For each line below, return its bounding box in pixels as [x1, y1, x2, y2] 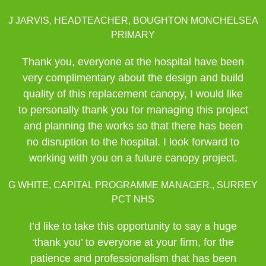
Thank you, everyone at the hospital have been [22, 56, 244, 68]
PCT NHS [112, 194, 154, 204]
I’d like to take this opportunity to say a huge [29, 220, 237, 232]
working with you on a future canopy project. [28, 152, 237, 164]
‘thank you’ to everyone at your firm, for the [32, 236, 234, 248]
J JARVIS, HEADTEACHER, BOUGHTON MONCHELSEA [8, 15, 258, 26]
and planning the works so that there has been [23, 120, 243, 132]
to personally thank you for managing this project [18, 104, 248, 116]
